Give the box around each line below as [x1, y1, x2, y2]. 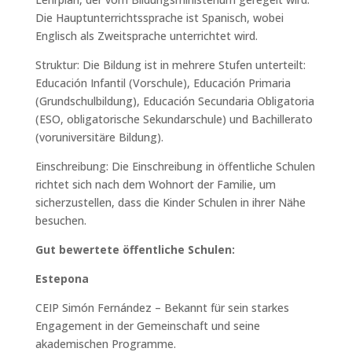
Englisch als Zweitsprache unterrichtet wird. [35, 27, 258, 43]
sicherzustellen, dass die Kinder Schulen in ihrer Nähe [35, 194, 306, 210]
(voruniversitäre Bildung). [35, 129, 163, 145]
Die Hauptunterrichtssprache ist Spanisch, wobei [35, 9, 284, 25]
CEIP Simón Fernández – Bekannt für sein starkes [35, 299, 289, 315]
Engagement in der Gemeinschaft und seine [35, 317, 260, 333]
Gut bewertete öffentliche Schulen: [35, 241, 235, 257]
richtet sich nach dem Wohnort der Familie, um [35, 176, 276, 192]
